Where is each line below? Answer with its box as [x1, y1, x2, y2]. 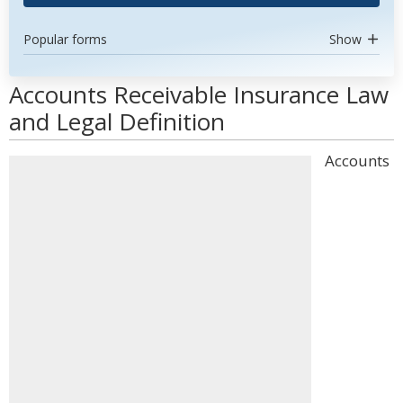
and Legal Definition [9, 105, 225, 138]
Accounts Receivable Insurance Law [9, 78, 389, 111]
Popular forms [23, 31, 107, 48]
